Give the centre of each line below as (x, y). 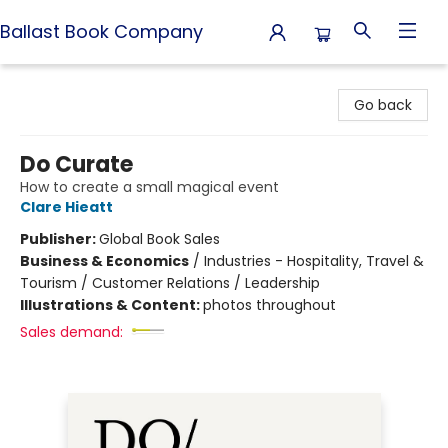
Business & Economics (104, 261)
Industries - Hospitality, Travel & (314, 261)
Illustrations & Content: (111, 305)
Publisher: (59, 239)
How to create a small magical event (149, 187)
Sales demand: (71, 332)
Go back (383, 105)
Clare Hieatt (66, 207)
